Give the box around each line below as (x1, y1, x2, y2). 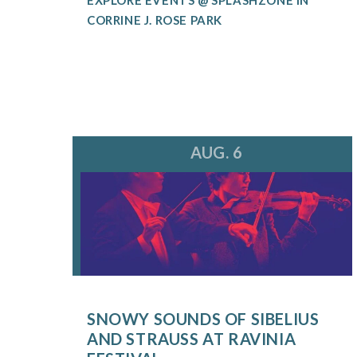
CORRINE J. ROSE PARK (86, 12, 222, 27)
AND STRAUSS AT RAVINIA (86, 329, 296, 349)
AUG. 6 (190, 143, 243, 163)
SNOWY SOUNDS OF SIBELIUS (86, 309, 320, 329)
